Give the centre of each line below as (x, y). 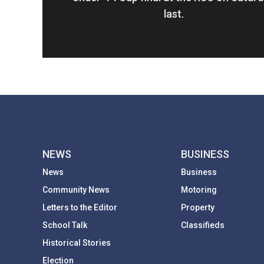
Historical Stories (77, 243)
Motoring (199, 190)
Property (198, 208)
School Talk (65, 225)
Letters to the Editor (80, 208)
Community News (76, 190)
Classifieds (203, 225)
